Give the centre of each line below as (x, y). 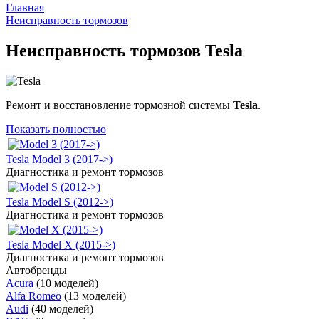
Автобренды (36, 270)
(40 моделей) (62, 308)
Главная (25, 8)
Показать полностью (56, 129)
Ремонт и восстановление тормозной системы (119, 105)
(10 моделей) (67, 283)
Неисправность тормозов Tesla (124, 51)
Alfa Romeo (33, 296)
